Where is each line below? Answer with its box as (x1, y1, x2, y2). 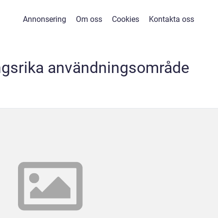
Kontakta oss (148, 15, 194, 24)
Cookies (111, 15, 139, 24)
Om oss (75, 15, 102, 24)
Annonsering (22, 15, 66, 24)
